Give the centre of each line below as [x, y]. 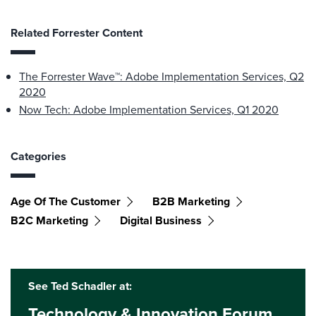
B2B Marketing [191, 201]
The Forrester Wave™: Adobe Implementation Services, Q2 [162, 76]
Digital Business [161, 220]
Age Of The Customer [66, 201]
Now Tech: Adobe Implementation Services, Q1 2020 [149, 109]
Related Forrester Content [77, 33]
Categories [38, 156]
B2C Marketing [49, 220]
